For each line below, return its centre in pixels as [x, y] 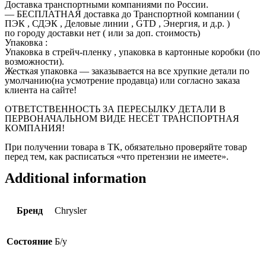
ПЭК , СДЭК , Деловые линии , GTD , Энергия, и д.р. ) [117, 24]
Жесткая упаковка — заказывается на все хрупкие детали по [127, 71]
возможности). [34, 62]
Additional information [75, 178]
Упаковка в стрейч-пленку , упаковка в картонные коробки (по [132, 52]
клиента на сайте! [41, 90]
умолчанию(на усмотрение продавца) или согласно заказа [122, 81]
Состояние [29, 242]
